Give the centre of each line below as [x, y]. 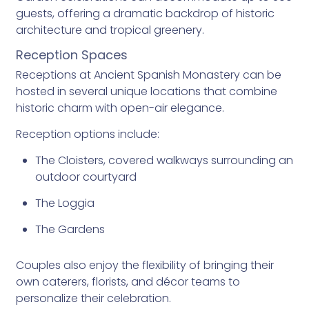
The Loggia [64, 203]
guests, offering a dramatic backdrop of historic [145, 13]
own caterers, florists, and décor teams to [128, 282]
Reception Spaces [71, 55]
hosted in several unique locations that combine [146, 91]
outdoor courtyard [86, 177]
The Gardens [70, 229]
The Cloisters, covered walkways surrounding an [164, 160]
